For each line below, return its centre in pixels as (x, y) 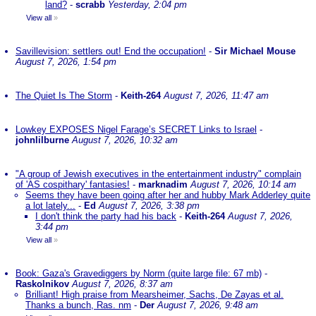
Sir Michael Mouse (255, 51)
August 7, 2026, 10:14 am (243, 184)
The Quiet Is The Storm (64, 96)
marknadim (163, 184)
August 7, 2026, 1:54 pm (66, 62)
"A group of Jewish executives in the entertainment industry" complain (158, 174)
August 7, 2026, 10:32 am (125, 140)
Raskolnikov (42, 284)
